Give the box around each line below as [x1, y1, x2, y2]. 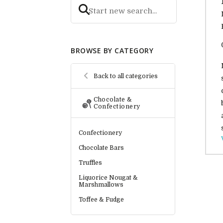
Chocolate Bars [79, 144, 124, 152]
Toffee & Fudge [79, 196, 124, 204]
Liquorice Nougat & [79, 174, 138, 182]
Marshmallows [79, 181, 123, 189]
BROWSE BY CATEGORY [71, 46, 153, 56]
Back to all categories [94, 72, 158, 80]
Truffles [79, 159, 102, 167]
